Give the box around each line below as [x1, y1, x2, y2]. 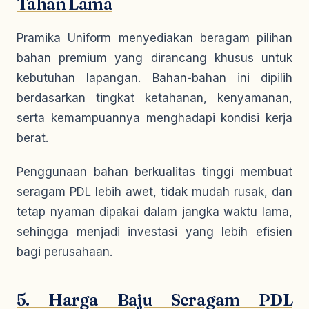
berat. [17, 131, 48, 145]
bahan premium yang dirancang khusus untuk [17, 51, 292, 65]
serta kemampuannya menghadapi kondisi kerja [17, 111, 292, 125]
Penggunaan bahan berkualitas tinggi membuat [17, 165, 292, 179]
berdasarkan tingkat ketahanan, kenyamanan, [17, 91, 292, 105]
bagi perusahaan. [17, 245, 112, 259]
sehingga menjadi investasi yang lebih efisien [17, 225, 292, 239]
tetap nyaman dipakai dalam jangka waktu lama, [17, 205, 292, 219]
